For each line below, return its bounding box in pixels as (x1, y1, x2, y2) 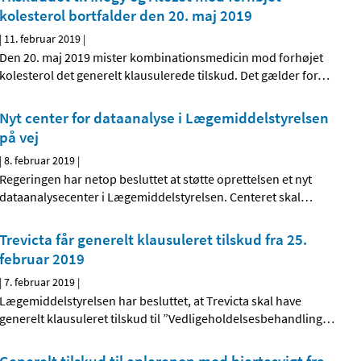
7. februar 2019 (4, 275, 76, 290)
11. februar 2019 (4, 31, 81, 47)
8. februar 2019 (4, 153, 76, 168)
